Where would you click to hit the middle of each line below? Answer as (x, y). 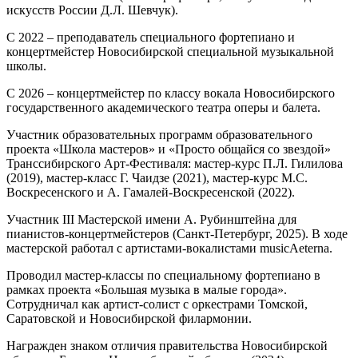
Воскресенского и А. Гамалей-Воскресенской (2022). (151, 192)
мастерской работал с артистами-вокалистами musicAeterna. (169, 248)
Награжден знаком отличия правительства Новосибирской (167, 345)
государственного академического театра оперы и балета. (163, 107)
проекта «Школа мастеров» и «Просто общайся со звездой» (169, 149)
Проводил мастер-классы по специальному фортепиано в (163, 275)
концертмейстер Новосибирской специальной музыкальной (170, 51)
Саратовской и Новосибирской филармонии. (129, 318)
